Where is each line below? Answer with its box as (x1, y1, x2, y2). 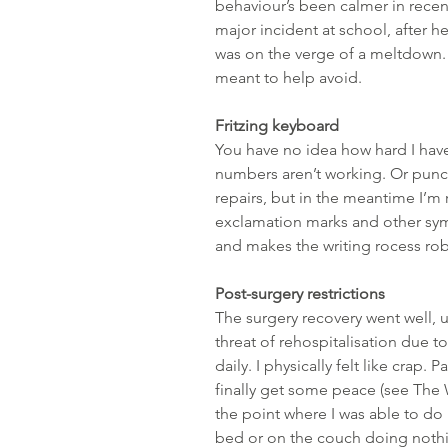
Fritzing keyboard (215, 116, 339, 135)
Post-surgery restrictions (215, 284, 385, 303)
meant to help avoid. (215, 68, 362, 87)
